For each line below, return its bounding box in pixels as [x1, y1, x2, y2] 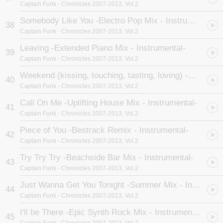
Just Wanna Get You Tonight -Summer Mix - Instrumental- [192, 180, 201, 190]
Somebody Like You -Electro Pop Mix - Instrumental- [187, 16, 196, 25]
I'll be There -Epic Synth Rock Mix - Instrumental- [192, 208, 201, 217]
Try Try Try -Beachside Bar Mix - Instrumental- [20, 153, 194, 162]
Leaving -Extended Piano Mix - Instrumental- [20, 43, 186, 53]
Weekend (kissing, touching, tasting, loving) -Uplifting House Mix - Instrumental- [188, 71, 197, 80]
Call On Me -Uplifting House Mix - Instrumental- [20, 98, 197, 108]
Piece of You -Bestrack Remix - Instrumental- [20, 125, 189, 135]
